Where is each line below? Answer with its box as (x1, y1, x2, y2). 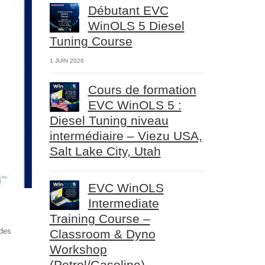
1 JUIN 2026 (49, 57, 84, 64)
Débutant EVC (88, 4, 169, 17)
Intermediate (88, 196, 159, 210)
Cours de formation (88, 83, 196, 96)
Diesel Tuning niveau (49, 114, 169, 127)
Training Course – (49, 212, 150, 225)
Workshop (49, 243, 107, 256)
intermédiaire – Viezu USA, (49, 129, 202, 143)
